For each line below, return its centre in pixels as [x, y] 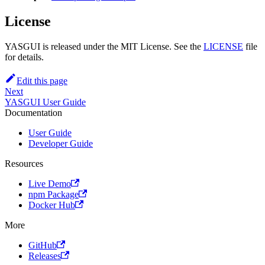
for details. [24, 57]
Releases [45, 256]
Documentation [33, 112]
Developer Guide [61, 143]
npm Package [54, 194]
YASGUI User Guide [45, 102]
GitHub [43, 245]
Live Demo [50, 183]
